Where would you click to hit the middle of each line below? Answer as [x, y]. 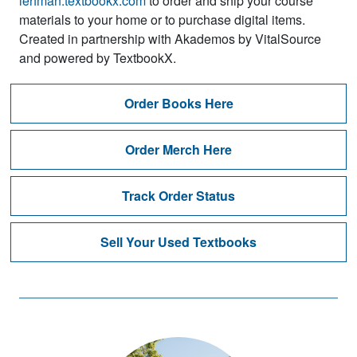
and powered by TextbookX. [98, 58]
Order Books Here [178, 103]
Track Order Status [178, 196]
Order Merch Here [178, 149]
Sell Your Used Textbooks [178, 242]
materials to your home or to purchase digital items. [162, 20]
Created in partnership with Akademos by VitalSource [170, 39]
